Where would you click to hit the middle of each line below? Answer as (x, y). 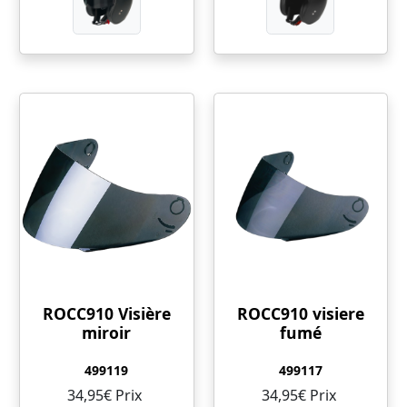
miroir (107, 333)
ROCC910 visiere (300, 313)
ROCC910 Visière (106, 313)
